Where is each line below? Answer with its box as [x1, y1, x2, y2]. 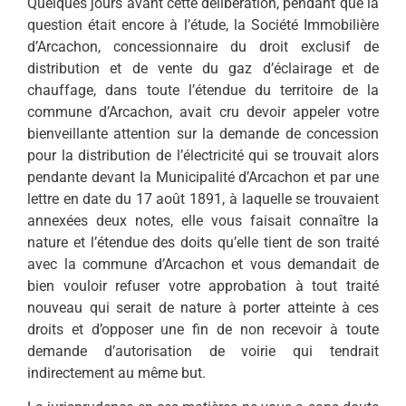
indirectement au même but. [27, 363, 206, 382]
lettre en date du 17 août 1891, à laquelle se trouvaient [27, 189, 379, 208]
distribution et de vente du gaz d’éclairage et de [27, 59, 379, 77]
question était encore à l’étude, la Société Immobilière [27, 15, 379, 34]
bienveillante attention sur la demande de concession [27, 124, 379, 142]
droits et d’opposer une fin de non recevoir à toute [27, 320, 379, 338]
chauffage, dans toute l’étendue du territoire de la [27, 81, 379, 99]
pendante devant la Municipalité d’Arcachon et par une [27, 168, 379, 186]
